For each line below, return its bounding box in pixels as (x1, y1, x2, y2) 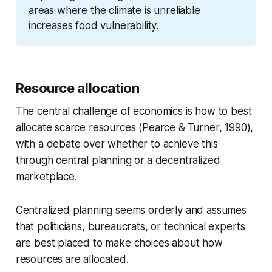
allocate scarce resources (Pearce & (15, 121, 185, 134)
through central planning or (15, 154, 145, 167)
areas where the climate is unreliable (28, 4, 200, 17)
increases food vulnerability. (28, 19, 159, 32)
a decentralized (146, 154, 220, 167)
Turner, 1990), (187, 121, 254, 134)
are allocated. (65, 253, 129, 266)
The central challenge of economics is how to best (15, 105, 252, 118)
